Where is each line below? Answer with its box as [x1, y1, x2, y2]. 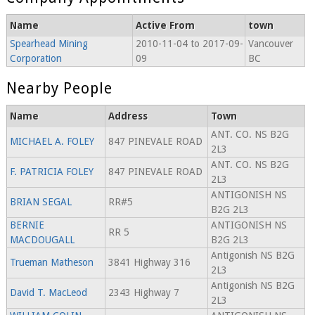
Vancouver [247, 38, 293, 50]
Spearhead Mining [9, 38, 88, 50]
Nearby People [6, 79, 112, 98]
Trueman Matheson [9, 257, 94, 269]
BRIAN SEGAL [9, 196, 72, 208]
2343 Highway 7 [108, 287, 179, 299]
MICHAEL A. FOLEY [9, 136, 94, 148]
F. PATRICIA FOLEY [9, 166, 94, 178]
